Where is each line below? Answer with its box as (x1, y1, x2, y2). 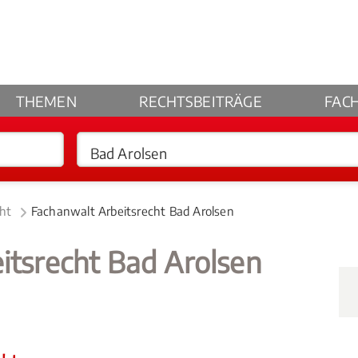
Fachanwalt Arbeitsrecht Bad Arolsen (30, 204, 234, 218)
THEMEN (15, 92, 77, 110)
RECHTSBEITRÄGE (139, 92, 262, 110)
